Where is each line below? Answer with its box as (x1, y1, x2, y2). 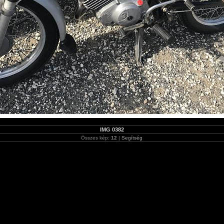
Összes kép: (81, 135, 111, 140)
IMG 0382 (99, 126, 124, 132)
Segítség (121, 135, 143, 140)
